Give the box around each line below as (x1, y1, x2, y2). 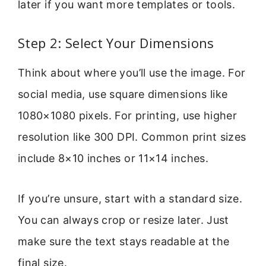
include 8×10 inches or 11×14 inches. (18, 151, 208, 164)
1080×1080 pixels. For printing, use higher (18, 109, 237, 122)
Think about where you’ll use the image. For (18, 66, 246, 79)
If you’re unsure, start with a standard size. (18, 192, 243, 205)
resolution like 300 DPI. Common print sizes (18, 130, 246, 143)
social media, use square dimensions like (18, 87, 228, 100)
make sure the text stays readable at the (18, 235, 230, 248)
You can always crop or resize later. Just (18, 214, 229, 227)
